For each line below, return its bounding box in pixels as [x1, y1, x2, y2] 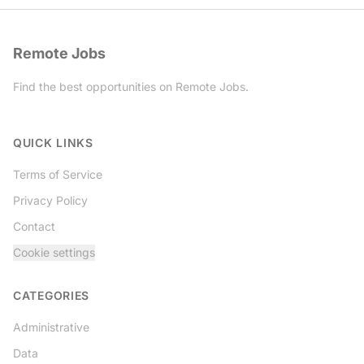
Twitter [12, 110, 54, 126]
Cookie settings [13, 245, 95, 259]
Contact [13, 219, 55, 233]
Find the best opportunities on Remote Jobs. [13, 80, 249, 93]
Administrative [13, 320, 89, 334]
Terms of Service [13, 167, 102, 181]
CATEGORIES [13, 288, 89, 302]
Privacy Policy [13, 193, 88, 207]
